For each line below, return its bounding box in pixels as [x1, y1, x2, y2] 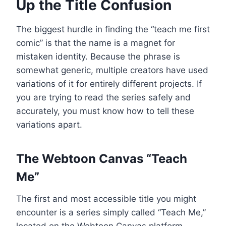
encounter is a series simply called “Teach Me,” [16, 207, 206, 217]
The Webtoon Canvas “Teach [16, 151, 187, 166]
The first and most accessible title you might [16, 193, 196, 204]
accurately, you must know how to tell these [16, 105, 194, 116]
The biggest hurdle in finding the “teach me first [16, 24, 210, 34]
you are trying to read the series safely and [16, 92, 191, 102]
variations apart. [16, 119, 82, 130]
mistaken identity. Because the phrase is [16, 51, 180, 62]
